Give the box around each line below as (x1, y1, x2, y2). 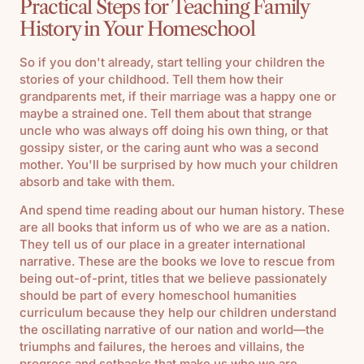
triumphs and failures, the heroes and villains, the (19, 338, 305, 354)
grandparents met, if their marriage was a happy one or (19, 88, 336, 104)
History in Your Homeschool (19, 16, 255, 41)
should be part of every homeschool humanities (19, 287, 297, 303)
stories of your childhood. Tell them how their (19, 71, 284, 87)
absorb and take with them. (19, 173, 175, 189)
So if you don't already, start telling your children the (19, 54, 325, 70)
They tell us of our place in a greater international (19, 236, 305, 252)
